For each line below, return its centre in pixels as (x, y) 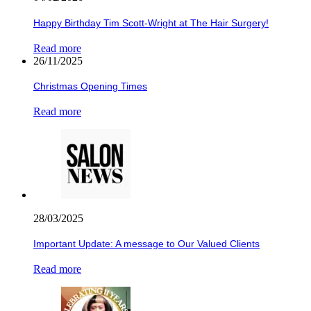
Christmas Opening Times (90, 86)
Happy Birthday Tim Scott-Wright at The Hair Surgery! (151, 23)
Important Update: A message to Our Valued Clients (146, 244)
